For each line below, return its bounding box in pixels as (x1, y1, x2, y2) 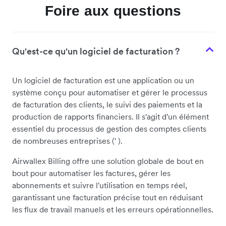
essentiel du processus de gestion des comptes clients (12, 124, 206, 134)
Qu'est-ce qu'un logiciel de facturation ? (12, 45, 180, 58)
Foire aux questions (44, 3, 182, 19)
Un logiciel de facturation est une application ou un (12, 75, 194, 86)
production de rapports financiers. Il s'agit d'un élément (12, 111, 209, 122)
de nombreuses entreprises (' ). (12, 136, 125, 146)
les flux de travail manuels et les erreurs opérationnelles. (12, 204, 213, 215)
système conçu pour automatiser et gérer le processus (12, 87, 207, 98)
